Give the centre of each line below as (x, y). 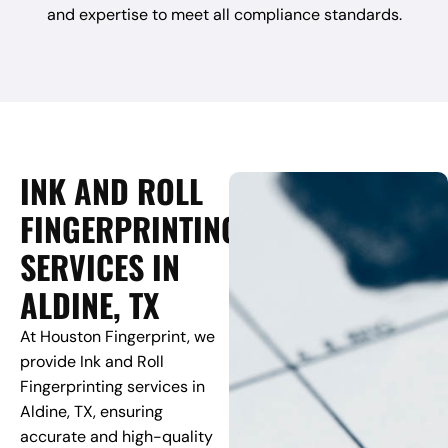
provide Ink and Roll (92, 362)
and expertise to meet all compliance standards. (224, 15)
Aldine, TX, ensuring (91, 412)
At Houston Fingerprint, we (117, 337)
